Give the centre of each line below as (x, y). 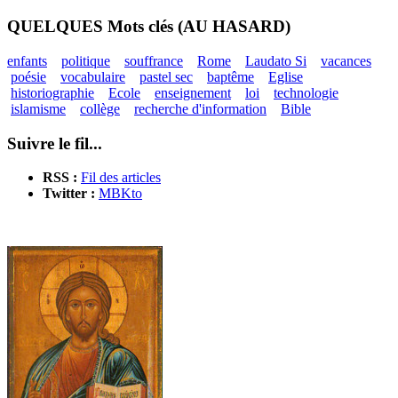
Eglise (286, 76)
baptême (231, 76)
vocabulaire (93, 76)
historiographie (52, 92)
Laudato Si (276, 60)
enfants (27, 60)
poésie (28, 76)
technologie (306, 92)
